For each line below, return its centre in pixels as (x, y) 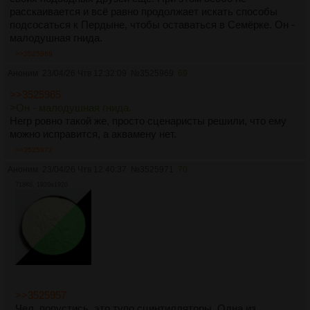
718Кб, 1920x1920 (42, 185)
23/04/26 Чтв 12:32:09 (84, 73)
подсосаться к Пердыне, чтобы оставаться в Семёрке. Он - (152, 25)
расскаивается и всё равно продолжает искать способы (144, 11)
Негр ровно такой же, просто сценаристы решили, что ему (148, 121)
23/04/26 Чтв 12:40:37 (84, 170)
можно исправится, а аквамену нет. (93, 134)
